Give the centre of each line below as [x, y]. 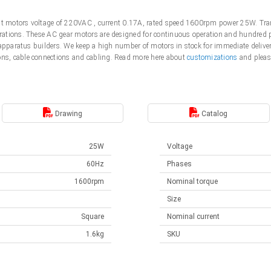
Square [93, 217]
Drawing [67, 113]
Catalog [214, 113]
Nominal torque [192, 181]
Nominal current [193, 217]
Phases [179, 164]
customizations [213, 57]
